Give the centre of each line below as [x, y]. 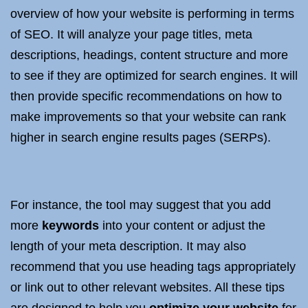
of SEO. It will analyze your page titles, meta [131, 34]
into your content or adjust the [182, 225]
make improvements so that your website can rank [148, 117]
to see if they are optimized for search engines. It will [154, 76]
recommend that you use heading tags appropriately [153, 267]
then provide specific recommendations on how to [146, 96]
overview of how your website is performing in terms [152, 14]
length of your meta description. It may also [128, 246]
